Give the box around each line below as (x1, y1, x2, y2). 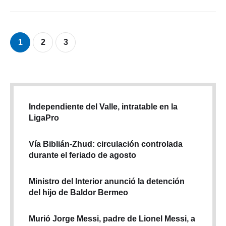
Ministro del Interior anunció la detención (29, 177, 185, 186)
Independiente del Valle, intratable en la (29, 102, 178, 111)
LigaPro (29, 113, 59, 122)
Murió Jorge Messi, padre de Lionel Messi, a (29, 214, 195, 223)
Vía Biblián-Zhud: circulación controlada (29, 139, 183, 148)
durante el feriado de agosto (29, 150, 136, 159)
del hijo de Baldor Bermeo (29, 188, 128, 197)
